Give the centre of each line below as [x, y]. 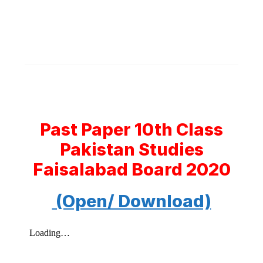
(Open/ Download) [131, 201]
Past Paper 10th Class [131, 129]
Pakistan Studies [131, 149]
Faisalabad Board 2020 [131, 169]
